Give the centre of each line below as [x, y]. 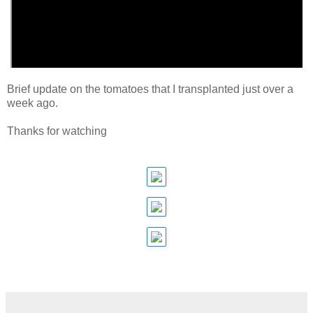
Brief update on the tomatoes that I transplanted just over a [150, 89]
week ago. [32, 103]
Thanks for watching [57, 131]
